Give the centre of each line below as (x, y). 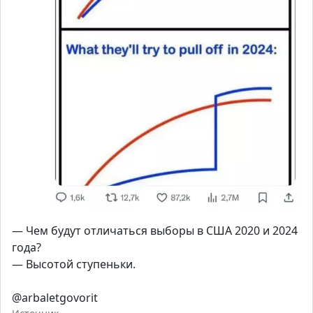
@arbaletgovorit (55, 298)
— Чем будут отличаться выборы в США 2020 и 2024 (155, 231)
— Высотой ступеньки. (74, 264)
